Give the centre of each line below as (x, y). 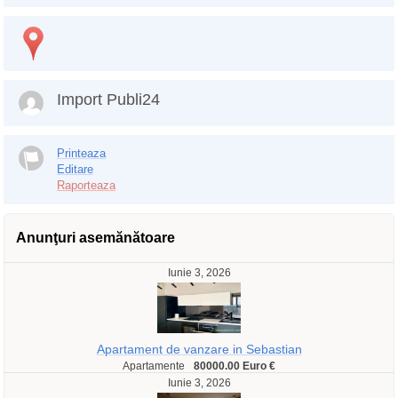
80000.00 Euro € (235, 366)
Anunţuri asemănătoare (96, 238)
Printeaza (81, 153)
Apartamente (154, 366)
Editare (75, 169)
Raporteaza (86, 185)
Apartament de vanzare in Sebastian (199, 349)
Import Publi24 (108, 99)
